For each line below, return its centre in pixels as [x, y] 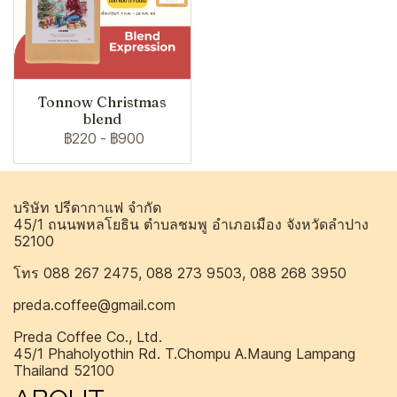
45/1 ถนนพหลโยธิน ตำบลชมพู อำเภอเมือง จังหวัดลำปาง [191, 224]
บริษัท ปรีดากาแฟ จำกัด [87, 207]
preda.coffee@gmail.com [94, 305]
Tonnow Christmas [102, 102]
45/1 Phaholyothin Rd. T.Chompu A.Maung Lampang [184, 354]
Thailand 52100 [64, 370]
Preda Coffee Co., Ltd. [88, 337]
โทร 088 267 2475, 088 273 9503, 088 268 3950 [180, 273]
